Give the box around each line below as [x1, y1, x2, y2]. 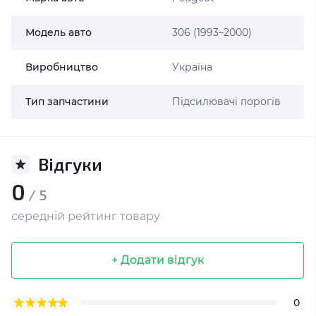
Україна [171, 61, 212, 73]
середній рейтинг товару [11, 209, 160, 223]
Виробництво [25, 61, 98, 73]
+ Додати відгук [111, 253, 205, 267]
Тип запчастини [25, 95, 109, 108]
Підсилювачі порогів [171, 95, 281, 108]
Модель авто [25, 26, 92, 39]
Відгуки [38, 154, 102, 174]
